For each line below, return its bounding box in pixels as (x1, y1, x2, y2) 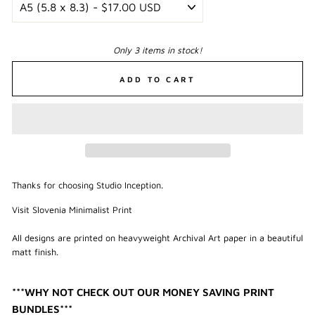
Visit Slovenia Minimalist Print (12, 204, 132, 215)
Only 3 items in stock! (112, 45, 202, 56)
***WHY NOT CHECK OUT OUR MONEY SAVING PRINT (12, 285, 274, 298)
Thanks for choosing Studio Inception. (12, 179, 163, 191)
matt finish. (12, 246, 58, 257)
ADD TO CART (120, 74, 195, 84)
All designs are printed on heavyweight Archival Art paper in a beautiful (12, 232, 303, 243)
